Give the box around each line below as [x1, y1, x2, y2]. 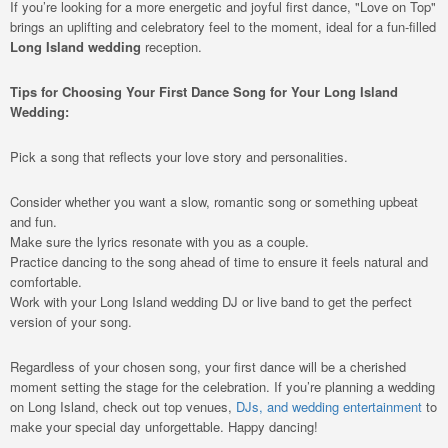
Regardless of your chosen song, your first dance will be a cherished [10, 357, 406, 376]
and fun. [10, 212, 57, 231]
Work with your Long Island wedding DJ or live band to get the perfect [10, 292, 412, 311]
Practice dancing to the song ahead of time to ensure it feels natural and [10, 252, 428, 271]
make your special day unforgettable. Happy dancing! [10, 417, 318, 436]
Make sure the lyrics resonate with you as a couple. [10, 232, 309, 251]
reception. [141, 37, 202, 56]
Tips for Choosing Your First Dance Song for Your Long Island [10, 82, 398, 101]
